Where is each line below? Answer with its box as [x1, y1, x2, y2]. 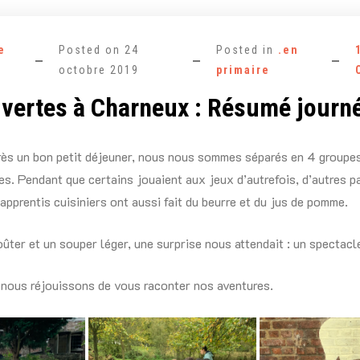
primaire [215, 63, 270, 76]
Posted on [58, 43, 125, 56]
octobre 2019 [58, 63, 139, 76]
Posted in [215, 43, 278, 56]
